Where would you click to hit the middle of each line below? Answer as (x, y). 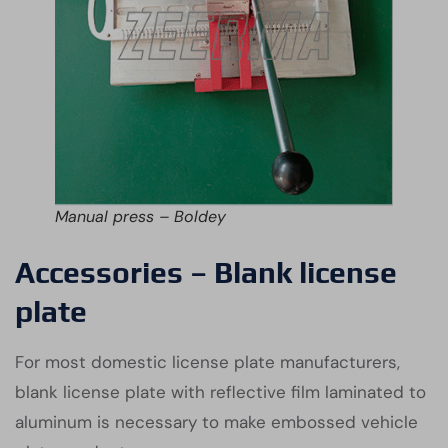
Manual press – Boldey (140, 216)
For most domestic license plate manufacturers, (207, 362)
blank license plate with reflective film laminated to (220, 392)
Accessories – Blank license (206, 272)
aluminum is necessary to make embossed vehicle (216, 422)
